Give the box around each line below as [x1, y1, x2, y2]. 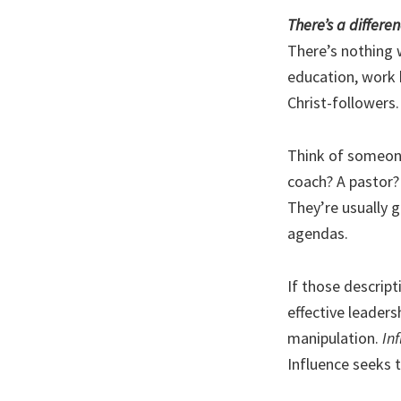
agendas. [287, 223, 348, 243]
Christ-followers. [287, 92, 399, 113]
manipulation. [287, 328, 382, 348]
